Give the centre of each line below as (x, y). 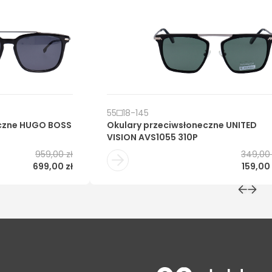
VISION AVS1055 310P (152, 138)
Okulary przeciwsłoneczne (165, 125)
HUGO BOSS (46, 125)
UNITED (241, 125)
